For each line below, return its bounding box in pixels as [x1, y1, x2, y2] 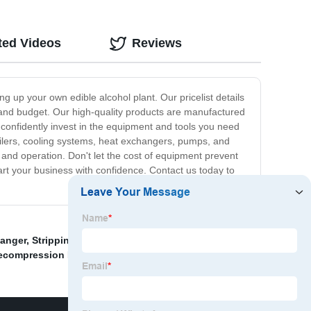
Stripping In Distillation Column [32, 235, 181, 246]
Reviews [132, 36, 182, 51]
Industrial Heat [187, 235, 256, 246]
